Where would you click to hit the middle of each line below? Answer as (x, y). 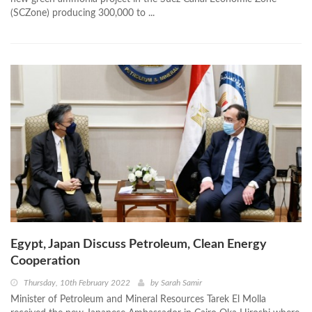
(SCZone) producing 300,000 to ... (83, 13)
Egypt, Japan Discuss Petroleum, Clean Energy (139, 244)
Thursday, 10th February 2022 (77, 282)
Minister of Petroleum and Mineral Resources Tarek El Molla (138, 299)
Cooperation (45, 261)
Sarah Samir (181, 282)
